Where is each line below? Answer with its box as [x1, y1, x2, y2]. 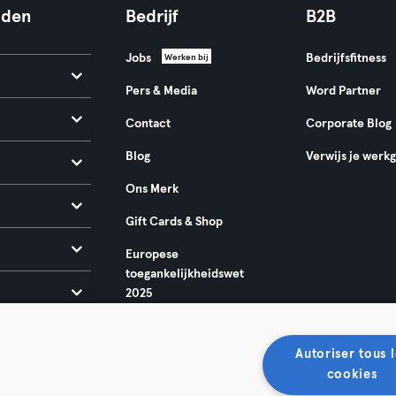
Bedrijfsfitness [305, 52, 386, 65]
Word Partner [305, 85, 381, 97]
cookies [326, 369, 377, 381]
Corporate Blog [305, 118, 392, 130]
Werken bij [164, 53, 209, 62]
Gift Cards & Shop [125, 216, 223, 228]
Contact [125, 118, 171, 130]
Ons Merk [125, 183, 179, 195]
